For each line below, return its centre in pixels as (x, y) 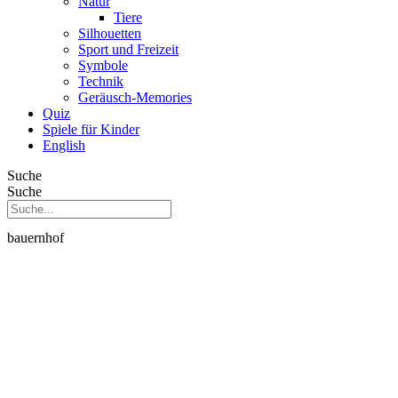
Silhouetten (110, 33)
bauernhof (36, 237)
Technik (101, 81)
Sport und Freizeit (128, 49)
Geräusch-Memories (135, 97)
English (64, 145)
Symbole (103, 65)
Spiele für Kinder (91, 129)
